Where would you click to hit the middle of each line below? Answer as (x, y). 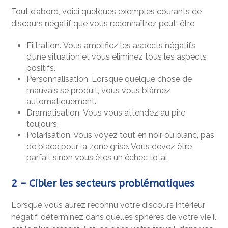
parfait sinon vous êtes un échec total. (98, 157)
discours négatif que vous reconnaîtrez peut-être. (104, 23)
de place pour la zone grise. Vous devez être (109, 146)
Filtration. (44, 45)
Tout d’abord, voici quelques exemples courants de (107, 11)
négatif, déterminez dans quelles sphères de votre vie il (114, 217)
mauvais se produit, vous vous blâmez (99, 90)
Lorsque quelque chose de (141, 79)
